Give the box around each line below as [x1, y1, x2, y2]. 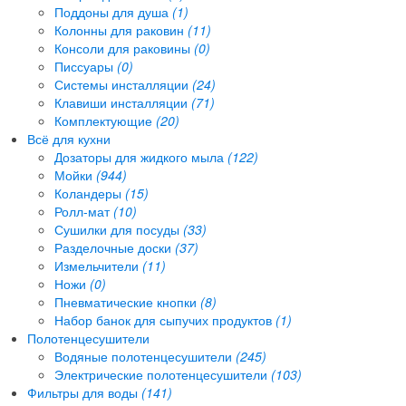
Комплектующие [54, 111, 156, 130]
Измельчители [54, 256, 142, 275]
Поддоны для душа [54, 2, 172, 21]
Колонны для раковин [54, 20, 188, 39]
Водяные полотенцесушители [54, 346, 236, 365]
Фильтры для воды [27, 382, 141, 401]
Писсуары [54, 56, 117, 75]
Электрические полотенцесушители [54, 364, 271, 383]
